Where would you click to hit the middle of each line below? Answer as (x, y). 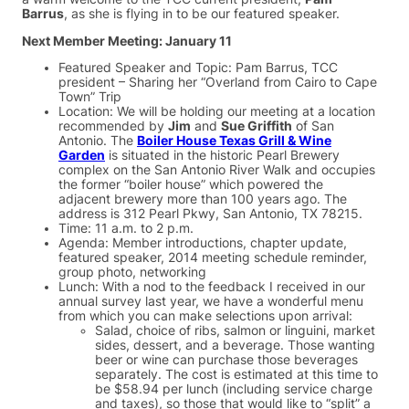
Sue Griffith (257, 126)
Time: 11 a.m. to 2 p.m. (126, 229)
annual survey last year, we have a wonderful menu (211, 302)
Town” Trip (90, 97)
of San (313, 126)
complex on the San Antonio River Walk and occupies (217, 170)
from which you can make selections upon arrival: (205, 316)
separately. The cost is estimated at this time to (236, 375)
